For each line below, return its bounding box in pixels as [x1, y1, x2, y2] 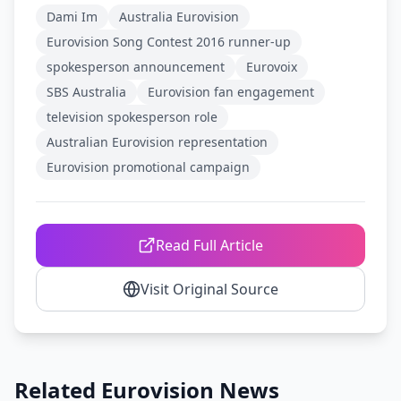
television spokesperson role [47, 108, 218, 125]
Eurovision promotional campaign [47, 158, 250, 175]
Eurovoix [246, 58, 297, 75]
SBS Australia [47, 83, 126, 100]
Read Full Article [156, 235, 263, 255]
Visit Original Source [141, 279, 278, 299]
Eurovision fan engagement [148, 83, 314, 100]
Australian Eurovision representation [47, 133, 268, 150]
